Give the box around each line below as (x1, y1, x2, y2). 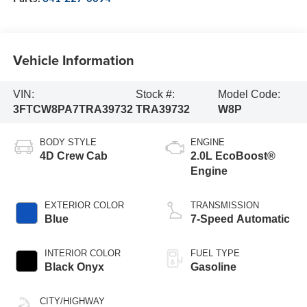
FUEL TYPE (191, 248, 240, 259)
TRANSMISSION (191, 200, 259, 211)
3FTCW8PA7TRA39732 (12, 103, 133, 116)
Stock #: (136, 88, 175, 101)
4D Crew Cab (39, 150, 108, 162)
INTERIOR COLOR (44, 248, 121, 259)
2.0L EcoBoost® (191, 150, 275, 162)
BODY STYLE (39, 137, 97, 148)
